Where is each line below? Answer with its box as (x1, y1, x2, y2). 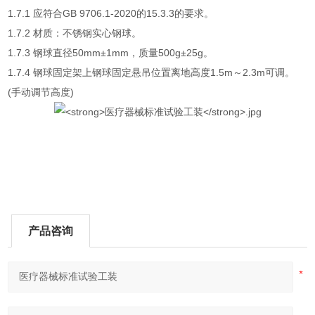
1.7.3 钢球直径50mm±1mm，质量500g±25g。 (8, 47, 214, 58)
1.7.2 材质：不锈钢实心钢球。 (8, 27, 142, 39)
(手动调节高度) (8, 86, 75, 98)
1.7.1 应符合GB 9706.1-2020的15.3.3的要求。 (8, 8, 214, 19)
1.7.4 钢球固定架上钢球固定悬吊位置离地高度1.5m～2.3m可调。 (8, 67, 295, 78)
